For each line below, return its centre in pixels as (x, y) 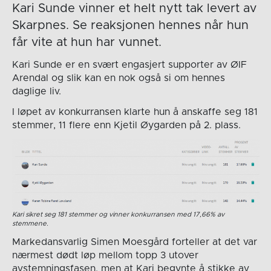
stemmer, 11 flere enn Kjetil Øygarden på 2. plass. (126, 126)
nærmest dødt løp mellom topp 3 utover (105, 255)
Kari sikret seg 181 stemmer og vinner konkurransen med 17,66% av (118, 214)
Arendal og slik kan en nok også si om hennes (118, 78)
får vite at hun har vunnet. (87, 43)
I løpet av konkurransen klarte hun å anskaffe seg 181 (135, 112)
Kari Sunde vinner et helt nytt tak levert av (134, 9)
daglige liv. (36, 92)
